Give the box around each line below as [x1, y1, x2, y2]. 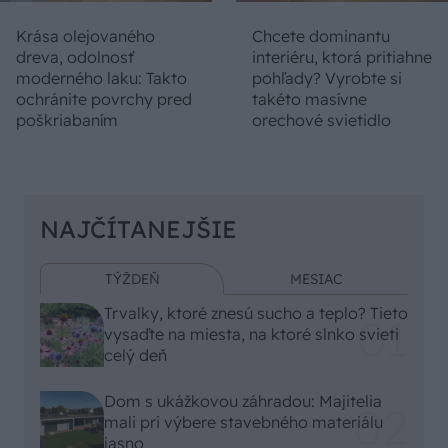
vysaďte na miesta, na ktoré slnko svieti [104, 324, 399, 345]
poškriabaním [16, 109, 118, 130]
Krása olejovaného [16, 25, 155, 46]
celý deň [104, 345, 167, 366]
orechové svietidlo [252, 109, 391, 130]
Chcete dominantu [252, 25, 390, 46]
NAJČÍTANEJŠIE [40, 213, 237, 244]
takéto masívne [252, 88, 367, 109]
